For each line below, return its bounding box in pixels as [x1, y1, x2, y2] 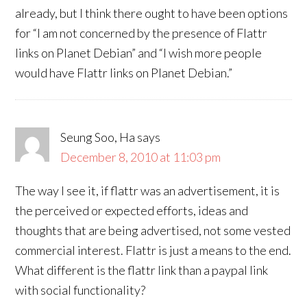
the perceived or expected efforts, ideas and [15, 203, 249, 218]
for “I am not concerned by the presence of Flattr [15, 25, 268, 40]
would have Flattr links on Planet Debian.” [15, 65, 233, 80]
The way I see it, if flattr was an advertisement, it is [15, 183, 280, 198]
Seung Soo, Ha [60, 130, 136, 145]
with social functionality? [15, 282, 146, 297]
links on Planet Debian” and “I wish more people [15, 45, 262, 60]
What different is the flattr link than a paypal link [15, 262, 269, 278]
